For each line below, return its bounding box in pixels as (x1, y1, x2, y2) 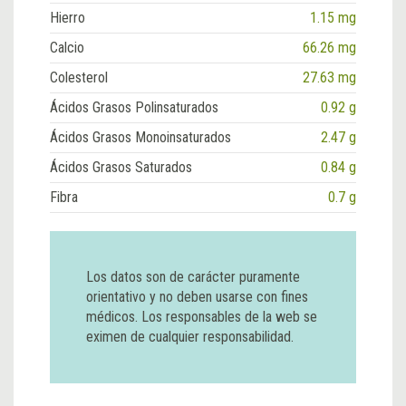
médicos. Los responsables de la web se (86, 308, 317, 325)
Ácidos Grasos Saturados (50, 159, 192, 176)
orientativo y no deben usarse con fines (86, 288, 308, 305)
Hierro (50, 9, 85, 26)
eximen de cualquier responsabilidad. (86, 328, 294, 345)
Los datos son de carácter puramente (86, 268, 300, 285)
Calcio (50, 39, 84, 56)
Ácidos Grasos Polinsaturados (50, 99, 218, 116)
